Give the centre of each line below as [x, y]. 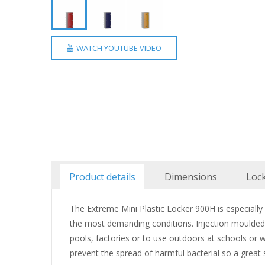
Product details [102, 177]
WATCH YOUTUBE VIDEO [118, 48]
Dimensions [191, 177]
